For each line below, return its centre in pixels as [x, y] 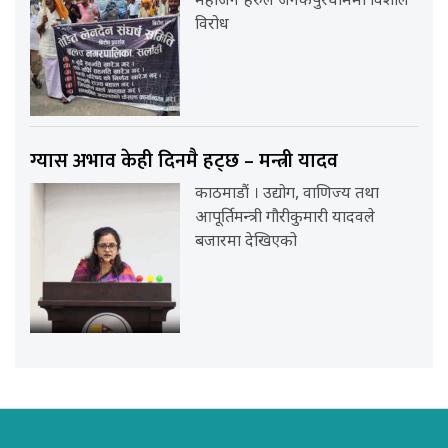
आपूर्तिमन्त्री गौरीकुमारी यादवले [285, 218]
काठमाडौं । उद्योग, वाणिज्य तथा [287, 194]
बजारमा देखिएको [246, 242]
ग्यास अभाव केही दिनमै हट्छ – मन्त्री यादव [184, 160]
